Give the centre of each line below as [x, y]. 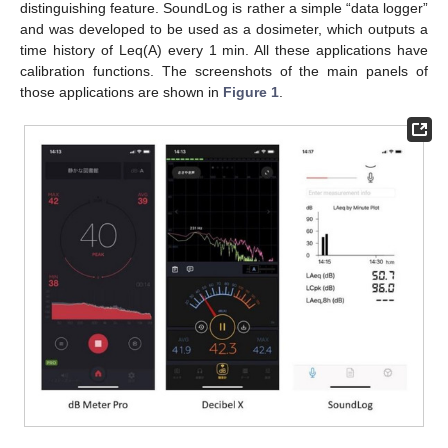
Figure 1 [251, 91]
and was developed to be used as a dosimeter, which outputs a [224, 28]
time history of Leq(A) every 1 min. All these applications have [224, 49]
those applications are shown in [121, 91]
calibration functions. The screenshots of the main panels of [224, 70]
